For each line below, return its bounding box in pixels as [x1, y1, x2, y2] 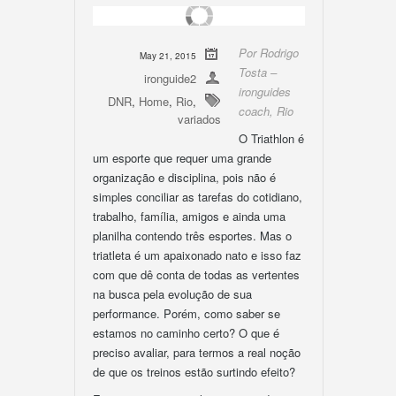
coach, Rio [239, 103, 293, 119]
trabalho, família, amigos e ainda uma [93, 208, 286, 225]
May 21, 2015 [140, 49, 196, 62]
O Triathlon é [239, 130, 304, 147]
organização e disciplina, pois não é [93, 169, 276, 186]
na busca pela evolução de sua [93, 286, 252, 302]
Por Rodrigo [239, 44, 299, 61]
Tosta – [239, 64, 277, 80]
